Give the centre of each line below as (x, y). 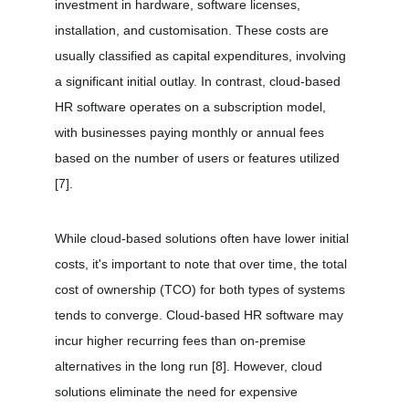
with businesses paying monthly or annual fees (191, 132)
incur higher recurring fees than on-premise (182, 341)
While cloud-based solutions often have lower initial (204, 238)
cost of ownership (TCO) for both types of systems (202, 289)
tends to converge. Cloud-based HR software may (201, 315)
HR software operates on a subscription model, (192, 107)
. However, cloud (276, 366)
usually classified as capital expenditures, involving (202, 56)
